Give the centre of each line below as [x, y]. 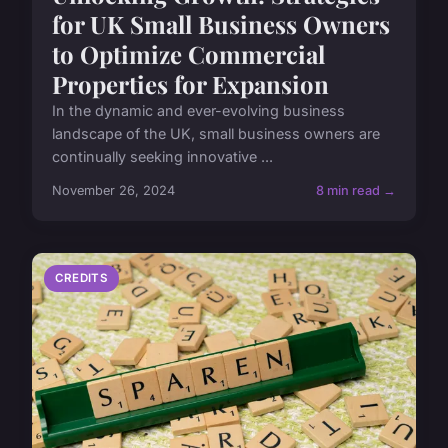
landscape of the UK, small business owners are [216, 134]
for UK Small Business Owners [221, 24]
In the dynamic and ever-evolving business [198, 111]
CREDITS [81, 278]
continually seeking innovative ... [162, 157]
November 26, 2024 [113, 191]
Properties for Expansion [190, 84]
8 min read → [356, 191]
